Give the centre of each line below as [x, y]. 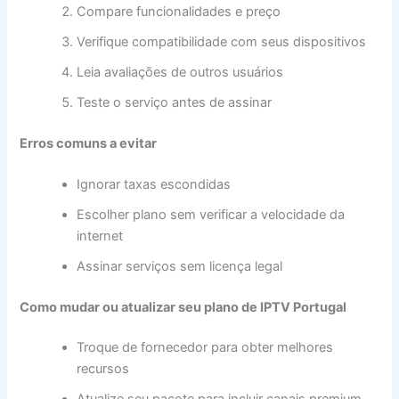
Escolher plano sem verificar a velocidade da [211, 214]
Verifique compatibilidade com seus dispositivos [222, 41]
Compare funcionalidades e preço [179, 11]
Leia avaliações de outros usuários [180, 72]
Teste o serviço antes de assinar [175, 102]
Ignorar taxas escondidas [154, 184]
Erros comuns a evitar [89, 143]
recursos [103, 369]
